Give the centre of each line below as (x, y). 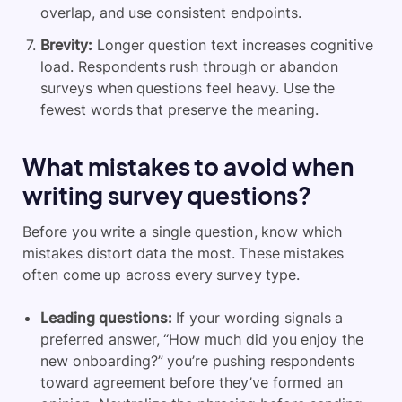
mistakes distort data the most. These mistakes (184, 253)
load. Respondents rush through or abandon (189, 66)
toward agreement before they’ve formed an (192, 382)
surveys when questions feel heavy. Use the (188, 87)
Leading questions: (106, 317)
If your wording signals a (258, 317)
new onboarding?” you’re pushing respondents (197, 360)
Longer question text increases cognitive (233, 44)
